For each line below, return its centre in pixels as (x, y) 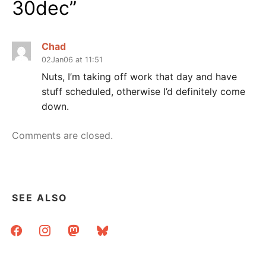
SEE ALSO (40, 198)
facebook (27, 227)
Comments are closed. (62, 136)
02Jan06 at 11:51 (72, 60)
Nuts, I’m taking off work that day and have (139, 77)
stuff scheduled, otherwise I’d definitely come (143, 92)
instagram (56, 227)
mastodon (85, 227)
